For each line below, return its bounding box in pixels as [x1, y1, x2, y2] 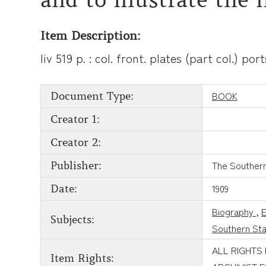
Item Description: [40, 28, 140, 43]
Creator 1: [50, 112, 100, 126]
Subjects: [50, 213, 94, 226]
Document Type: [50, 89, 134, 103]
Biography [212, 204, 256, 218]
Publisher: [50, 159, 102, 172]
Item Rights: [50, 251, 114, 265]
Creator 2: [50, 135, 101, 149]
